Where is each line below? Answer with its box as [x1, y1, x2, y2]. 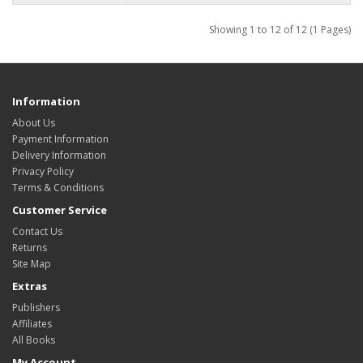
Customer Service [12, 203, 107, 217]
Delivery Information [12, 148, 106, 162]
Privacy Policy [12, 164, 74, 178]
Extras [12, 279, 47, 293]
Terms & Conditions [12, 181, 104, 194]
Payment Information [12, 132, 109, 146]
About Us [12, 116, 55, 130]
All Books [12, 333, 55, 347]
